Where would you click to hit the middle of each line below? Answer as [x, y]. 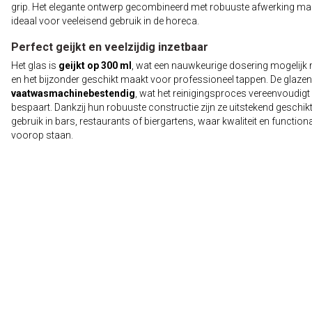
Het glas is [35, 65]
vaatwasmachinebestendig [73, 93]
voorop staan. [42, 135]
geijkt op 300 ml [95, 65]
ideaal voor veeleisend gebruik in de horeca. [105, 21]
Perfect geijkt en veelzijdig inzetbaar [110, 47]
